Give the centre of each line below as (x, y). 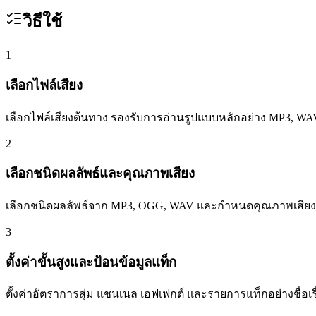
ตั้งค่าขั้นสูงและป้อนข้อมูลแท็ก (91, 262)
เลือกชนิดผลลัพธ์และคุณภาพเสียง (100, 174)
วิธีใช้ (42, 22)
